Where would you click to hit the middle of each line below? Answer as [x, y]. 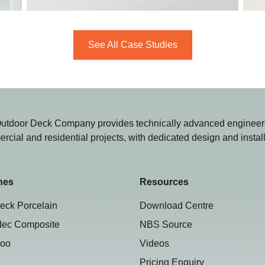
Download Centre [177, 205]
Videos [154, 243]
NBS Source [166, 224]
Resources [164, 182]
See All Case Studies [132, 44]
